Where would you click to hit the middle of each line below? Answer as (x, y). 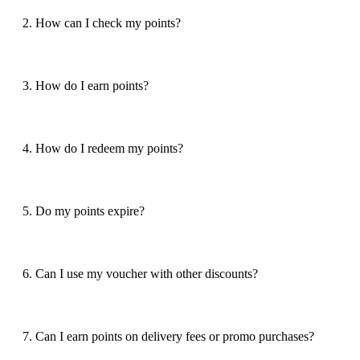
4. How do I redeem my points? (103, 148)
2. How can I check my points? (102, 22)
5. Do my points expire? (84, 211)
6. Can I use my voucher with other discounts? (140, 273)
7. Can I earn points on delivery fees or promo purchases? (168, 336)
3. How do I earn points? (86, 85)
